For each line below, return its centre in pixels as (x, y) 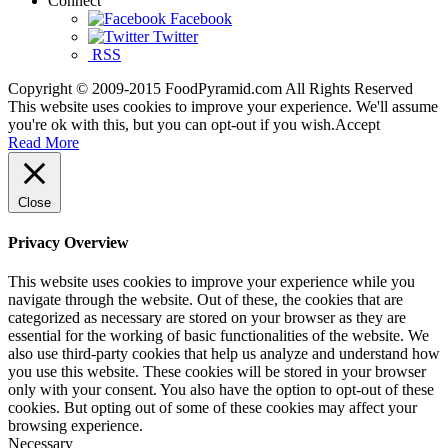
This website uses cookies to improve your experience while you (211, 282)
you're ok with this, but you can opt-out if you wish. (171, 124)
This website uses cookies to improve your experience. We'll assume (223, 106)
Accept (357, 124)
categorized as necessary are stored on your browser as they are (207, 318)
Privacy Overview (68, 243)
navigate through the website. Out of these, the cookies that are (205, 300)
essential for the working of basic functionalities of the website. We (218, 336)
